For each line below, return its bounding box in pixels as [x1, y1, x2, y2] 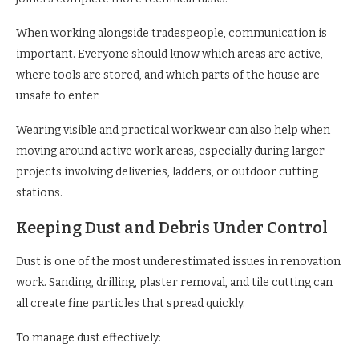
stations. [16, 186, 63, 200]
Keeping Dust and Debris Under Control [16, 218, 328, 238]
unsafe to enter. [16, 89, 100, 103]
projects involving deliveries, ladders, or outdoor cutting [16, 165, 318, 179]
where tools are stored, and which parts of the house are [16, 68, 320, 83]
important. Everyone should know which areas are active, [16, 47, 323, 62]
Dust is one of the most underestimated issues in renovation [16, 255, 341, 269]
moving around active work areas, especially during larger [16, 144, 325, 159]
